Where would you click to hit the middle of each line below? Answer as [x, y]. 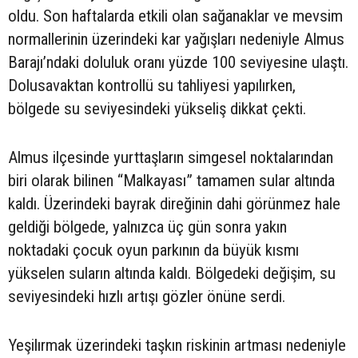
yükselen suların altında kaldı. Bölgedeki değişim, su [172, 274]
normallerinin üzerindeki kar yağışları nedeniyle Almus [176, 40]
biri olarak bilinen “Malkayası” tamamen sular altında [171, 181]
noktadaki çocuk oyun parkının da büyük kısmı [153, 251]
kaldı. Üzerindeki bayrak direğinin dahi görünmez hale [174, 204]
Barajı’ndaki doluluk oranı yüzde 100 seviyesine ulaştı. [178, 63]
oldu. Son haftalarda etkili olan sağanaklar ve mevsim [175, 16]
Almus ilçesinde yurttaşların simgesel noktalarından [171, 158]
